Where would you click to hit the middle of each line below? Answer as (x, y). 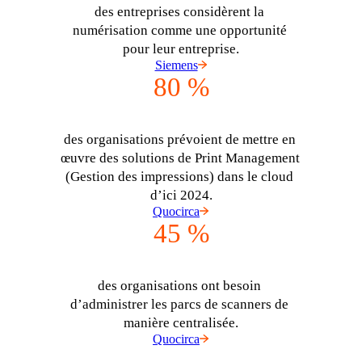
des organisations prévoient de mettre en (179, 140)
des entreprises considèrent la (179, 11)
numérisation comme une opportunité (179, 30)
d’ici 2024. (181, 196)
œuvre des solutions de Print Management (180, 158)
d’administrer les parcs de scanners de (179, 305)
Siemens (176, 65)
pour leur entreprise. (181, 48)
